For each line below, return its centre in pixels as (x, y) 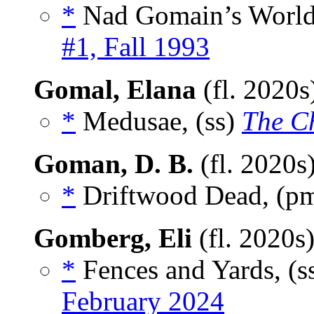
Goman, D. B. (114, 164)
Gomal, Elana (115, 90)
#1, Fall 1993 (136, 47)
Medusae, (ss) (159, 121)
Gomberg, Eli (113, 238)
